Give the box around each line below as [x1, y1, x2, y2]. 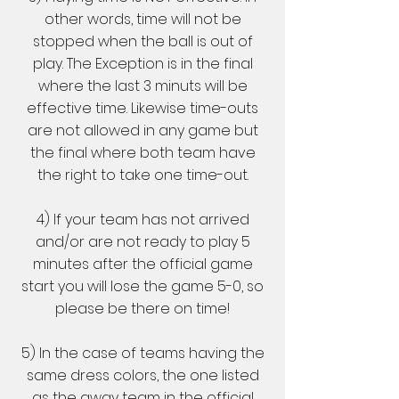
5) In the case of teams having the [20, 343, 265, 363]
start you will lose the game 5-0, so [21, 276, 264, 297]
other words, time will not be [44, 9, 241, 29]
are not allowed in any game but [27, 120, 258, 141]
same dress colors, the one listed [26, 365, 259, 386]
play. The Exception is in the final [32, 53, 253, 74]
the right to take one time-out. [37, 165, 248, 185]
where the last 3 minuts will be [37, 76, 248, 96]
